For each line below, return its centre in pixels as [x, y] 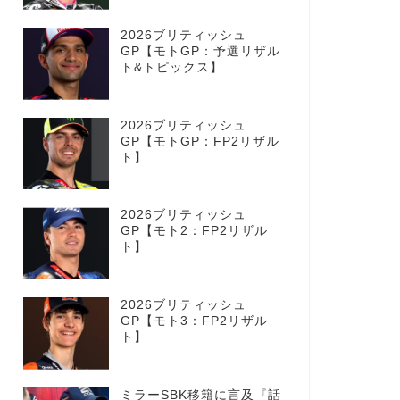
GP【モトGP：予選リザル [200, 52]
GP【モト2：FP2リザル [194, 231]
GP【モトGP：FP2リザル [200, 141]
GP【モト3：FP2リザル [194, 321]
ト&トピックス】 [171, 68]
